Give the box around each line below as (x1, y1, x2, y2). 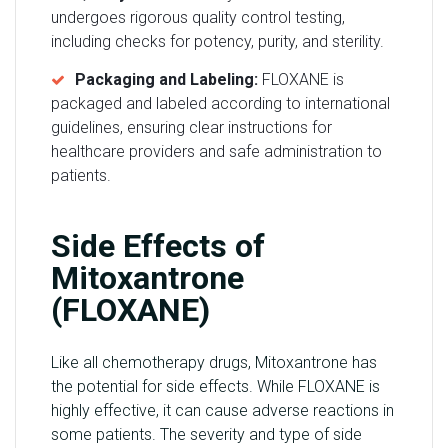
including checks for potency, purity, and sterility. (51, 31, 384, 51)
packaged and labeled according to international (51, 93, 390, 113)
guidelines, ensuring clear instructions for (51, 117, 332, 137)
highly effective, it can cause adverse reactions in (51, 401, 394, 421)
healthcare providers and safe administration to (51, 141, 382, 161)
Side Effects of (51, 226, 265, 265)
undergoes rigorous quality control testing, (51, 7, 345, 27)
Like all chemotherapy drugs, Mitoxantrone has (51, 353, 377, 373)
